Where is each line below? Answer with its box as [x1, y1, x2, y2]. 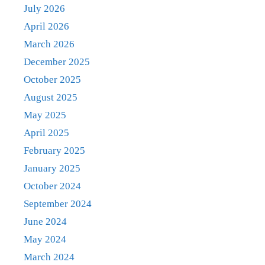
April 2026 [24, 21, 69, 33]
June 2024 [24, 216, 67, 228]
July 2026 [24, 3, 65, 15]
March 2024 [24, 251, 75, 263]
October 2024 [24, 180, 81, 192]
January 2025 [24, 163, 80, 174]
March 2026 [24, 38, 75, 50]
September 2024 [24, 198, 92, 210]
